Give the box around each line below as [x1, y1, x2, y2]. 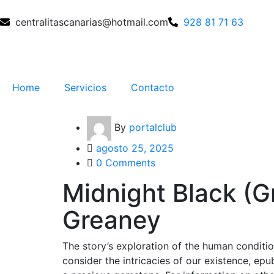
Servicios [64, 81, 106, 94]
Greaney [62, 205, 161, 235]
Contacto [131, 81, 174, 94]
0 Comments [96, 157, 155, 169]
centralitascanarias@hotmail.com [15, 16, 168, 28]
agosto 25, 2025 [96, 142, 174, 154]
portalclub [129, 121, 177, 134]
